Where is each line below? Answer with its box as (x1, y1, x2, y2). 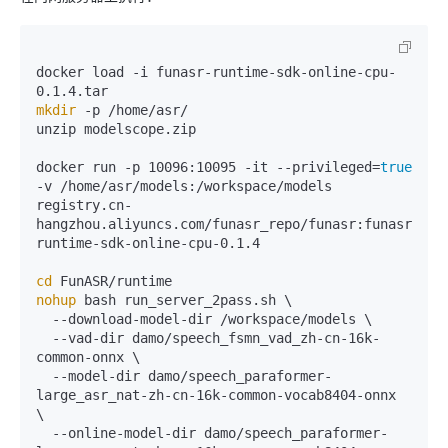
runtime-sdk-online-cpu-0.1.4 (36, 235, 260, 252)
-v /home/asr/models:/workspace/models (36, 178, 332, 195)
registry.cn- (36, 197, 132, 214)
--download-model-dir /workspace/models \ (36, 311, 52, 328)
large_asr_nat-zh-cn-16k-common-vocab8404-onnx (36, 387, 396, 404)
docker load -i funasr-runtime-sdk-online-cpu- (36, 64, 396, 81)
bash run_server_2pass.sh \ (76, 292, 292, 309)
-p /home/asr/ (76, 102, 188, 119)
